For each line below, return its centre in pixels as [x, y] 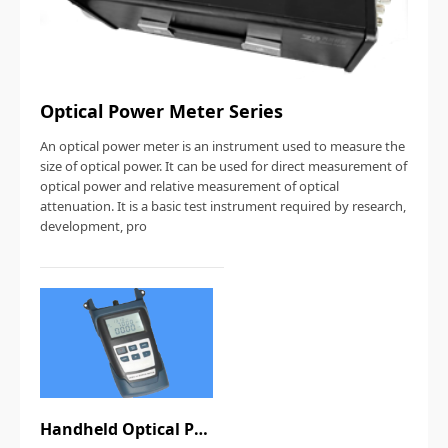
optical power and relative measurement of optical [189, 186]
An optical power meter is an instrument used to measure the [222, 146]
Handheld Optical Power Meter [201, 429]
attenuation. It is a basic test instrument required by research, [223, 206]
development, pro [93, 226]
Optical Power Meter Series [161, 110]
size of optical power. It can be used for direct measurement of [223, 166]
